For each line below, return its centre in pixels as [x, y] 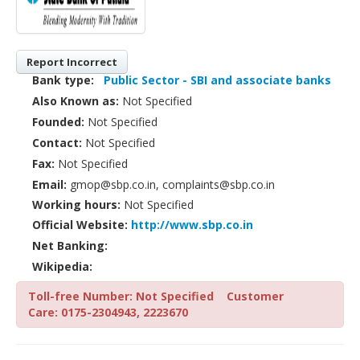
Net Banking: [70, 245]
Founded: [58, 121]
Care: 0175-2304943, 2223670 [108, 312]
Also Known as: [76, 100]
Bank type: [63, 80]
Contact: [57, 142]
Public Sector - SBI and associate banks [217, 80]
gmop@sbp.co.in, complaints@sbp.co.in [171, 184]
